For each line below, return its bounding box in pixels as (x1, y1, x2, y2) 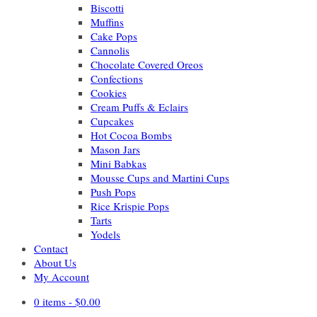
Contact (34, 241, 68, 255)
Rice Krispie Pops (91, 199, 169, 213)
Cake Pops (91, 29, 137, 43)
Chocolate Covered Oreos (91, 57, 203, 71)
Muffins (91, 15, 124, 29)
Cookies (91, 86, 127, 100)
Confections (91, 71, 143, 86)
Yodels (91, 227, 120, 241)
